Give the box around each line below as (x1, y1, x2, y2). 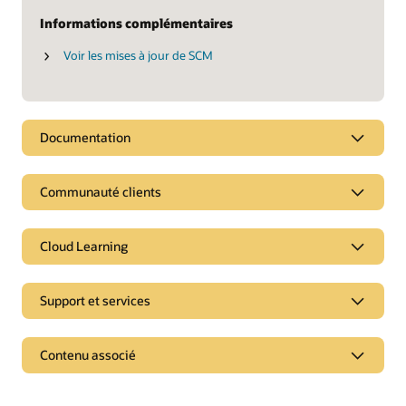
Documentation (40, 129, 130, 147)
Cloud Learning (40, 237, 128, 256)
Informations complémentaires (40, 14, 233, 32)
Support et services (40, 292, 150, 310)
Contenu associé (40, 346, 136, 364)
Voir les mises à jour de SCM (63, 47, 213, 63)
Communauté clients (40, 183, 161, 201)
